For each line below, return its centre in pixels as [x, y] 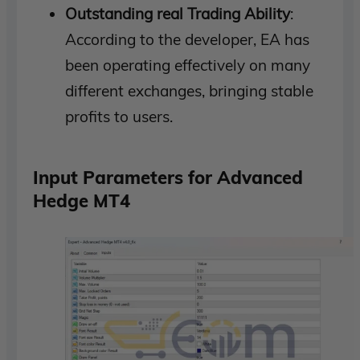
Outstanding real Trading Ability [178, 14]
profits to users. [119, 117]
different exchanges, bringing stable [190, 91]
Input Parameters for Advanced [168, 178]
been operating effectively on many [188, 65]
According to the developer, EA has [188, 40]
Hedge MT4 [82, 201]
